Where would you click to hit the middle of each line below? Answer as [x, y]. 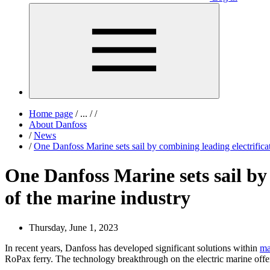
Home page [51, 114]
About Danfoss [58, 124]
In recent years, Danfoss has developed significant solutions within [132, 248]
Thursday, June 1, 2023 [74, 227]
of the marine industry [98, 198]
